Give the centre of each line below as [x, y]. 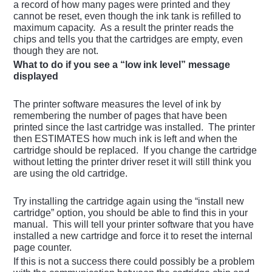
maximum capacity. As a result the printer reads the [124, 28]
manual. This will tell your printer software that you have [134, 225]
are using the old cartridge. [71, 174]
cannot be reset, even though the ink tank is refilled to [127, 16]
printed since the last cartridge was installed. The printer [134, 127]
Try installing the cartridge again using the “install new [129, 202]
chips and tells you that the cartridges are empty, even [128, 39]
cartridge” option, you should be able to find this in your [131, 213]
